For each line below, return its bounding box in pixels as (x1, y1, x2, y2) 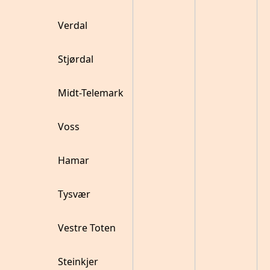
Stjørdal (58, 52, 93, 66)
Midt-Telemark (58, 86, 124, 99)
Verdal (58, 19, 87, 32)
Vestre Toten (58, 221, 116, 234)
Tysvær (58, 187, 90, 201)
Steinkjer (58, 255, 98, 268)
